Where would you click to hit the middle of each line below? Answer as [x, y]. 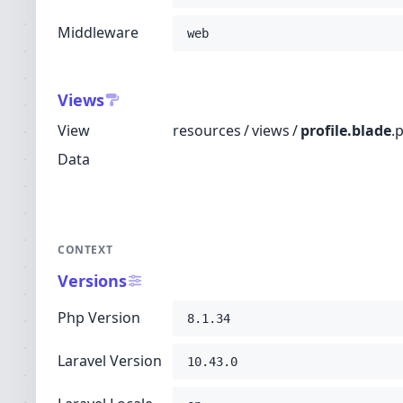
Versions [92, 281]
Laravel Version [110, 361]
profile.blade [346, 130]
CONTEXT [85, 250]
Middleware [98, 32]
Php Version [99, 318]
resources [207, 130]
